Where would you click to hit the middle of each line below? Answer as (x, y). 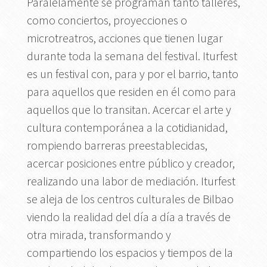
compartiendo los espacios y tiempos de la (130, 252)
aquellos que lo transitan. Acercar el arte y (129, 109)
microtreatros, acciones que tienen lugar (125, 38)
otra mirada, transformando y (99, 234)
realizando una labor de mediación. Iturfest (131, 181)
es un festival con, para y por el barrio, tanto (132, 73)
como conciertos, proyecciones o (107, 20)
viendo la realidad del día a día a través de (128, 216)
